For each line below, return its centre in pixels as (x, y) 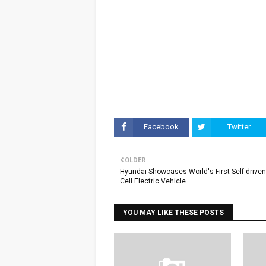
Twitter (239, 126)
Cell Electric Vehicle (153, 181)
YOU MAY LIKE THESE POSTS (173, 212)
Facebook (161, 126)
